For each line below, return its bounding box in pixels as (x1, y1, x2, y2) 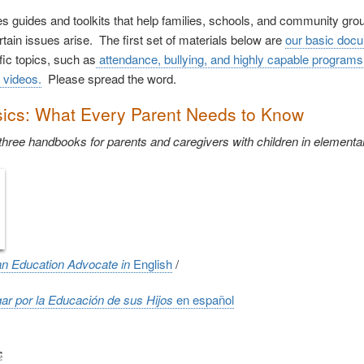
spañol (199, 290, 234, 308)
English (133, 254, 172, 272)
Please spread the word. (41, 69, 176, 87)
